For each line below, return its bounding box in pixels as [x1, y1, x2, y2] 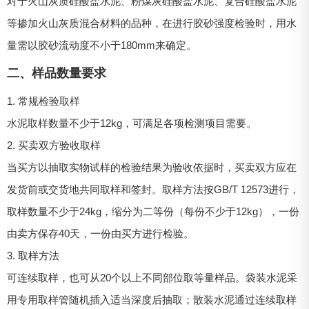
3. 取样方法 [7, 250, 59, 262]
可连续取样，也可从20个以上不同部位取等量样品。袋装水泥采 [7, 272, 297, 284]
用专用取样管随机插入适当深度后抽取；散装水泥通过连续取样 [7, 294, 297, 306]
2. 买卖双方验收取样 [7, 139, 101, 152]
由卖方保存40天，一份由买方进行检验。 [7, 228, 194, 240]
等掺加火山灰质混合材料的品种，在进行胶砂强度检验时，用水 [7, 17, 297, 30]
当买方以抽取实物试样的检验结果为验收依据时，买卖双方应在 [7, 161, 297, 174]
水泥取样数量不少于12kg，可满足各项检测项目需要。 [7, 117, 257, 130]
